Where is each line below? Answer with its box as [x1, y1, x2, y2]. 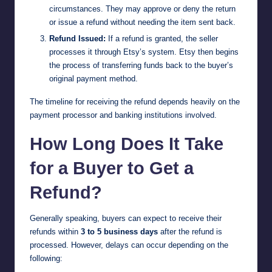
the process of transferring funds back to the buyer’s [49, 61, 233, 70]
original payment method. [49, 74, 138, 84]
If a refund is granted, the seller [106, 34, 218, 44]
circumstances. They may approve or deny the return [49, 4, 236, 14]
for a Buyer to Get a [30, 158, 194, 178]
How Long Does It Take [30, 134, 223, 154]
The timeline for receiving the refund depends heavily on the [30, 97, 240, 107]
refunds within [30, 227, 81, 237]
